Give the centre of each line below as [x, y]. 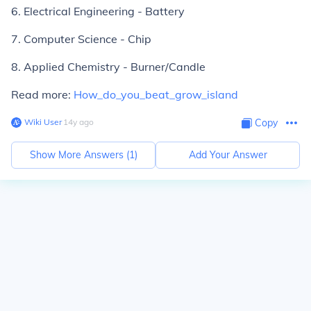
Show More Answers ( [79, 155]
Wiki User [43, 122]
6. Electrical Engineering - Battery [98, 11]
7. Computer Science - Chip [81, 39]
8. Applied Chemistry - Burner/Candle [108, 67]
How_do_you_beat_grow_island [156, 94]
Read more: [42, 94]
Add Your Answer [228, 155]
